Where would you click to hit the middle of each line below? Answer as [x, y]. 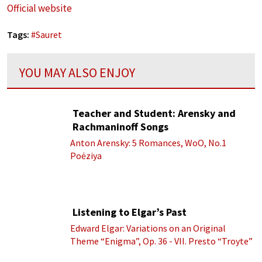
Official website [39, 8]
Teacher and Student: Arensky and [154, 113]
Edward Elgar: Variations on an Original [148, 228]
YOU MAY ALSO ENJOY [77, 73]
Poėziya [86, 155]
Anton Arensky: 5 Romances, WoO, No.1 [148, 142]
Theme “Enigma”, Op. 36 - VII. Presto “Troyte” [161, 241]
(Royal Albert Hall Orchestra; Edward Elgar [156, 254]
